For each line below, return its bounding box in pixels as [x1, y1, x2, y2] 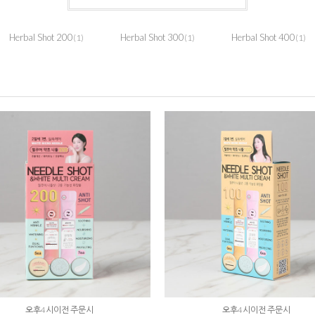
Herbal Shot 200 [9, 32, 73, 43]
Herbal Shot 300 [120, 32, 184, 43]
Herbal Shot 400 [231, 32, 295, 43]
